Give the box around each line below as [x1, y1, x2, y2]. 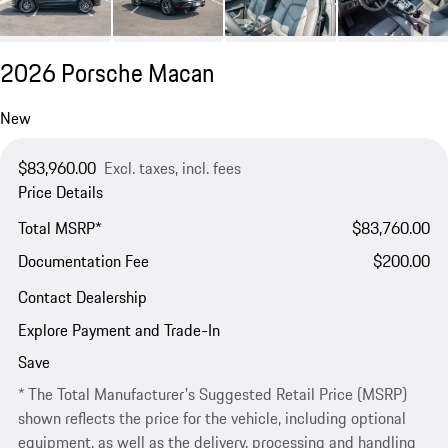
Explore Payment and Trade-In [17, 317, 220, 342]
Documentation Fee [17, 249, 149, 274]
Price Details [17, 179, 103, 204]
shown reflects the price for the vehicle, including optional [17, 406, 406, 431]
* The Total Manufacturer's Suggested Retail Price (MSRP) [17, 382, 407, 407]
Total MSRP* [17, 215, 102, 240]
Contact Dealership [17, 285, 147, 310]
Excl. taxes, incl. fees [103, 155, 241, 180]
